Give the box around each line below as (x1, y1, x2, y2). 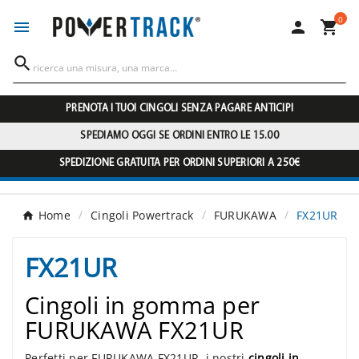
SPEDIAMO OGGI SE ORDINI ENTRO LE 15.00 (80, 131, 279, 142)
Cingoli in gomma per (25, 289, 260, 321)
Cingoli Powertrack (91, 208, 194, 224)
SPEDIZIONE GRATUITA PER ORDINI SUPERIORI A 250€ (58, 158, 301, 169)
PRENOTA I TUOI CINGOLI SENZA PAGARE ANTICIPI (66, 103, 293, 115)
